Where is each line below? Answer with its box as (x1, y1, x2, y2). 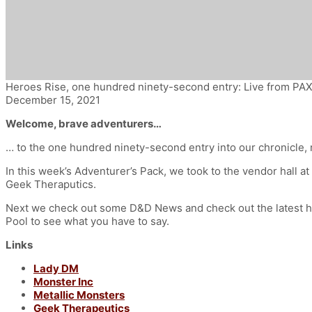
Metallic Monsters (33, 288, 125, 302)
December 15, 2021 (6, 93, 100, 107)
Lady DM (33, 261, 79, 275)
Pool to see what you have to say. (6, 214, 169, 228)
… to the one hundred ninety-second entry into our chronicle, (6, 140, 310, 154)
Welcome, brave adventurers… (6, 116, 162, 130)
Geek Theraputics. (6, 177, 96, 191)
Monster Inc (33, 274, 93, 288)
